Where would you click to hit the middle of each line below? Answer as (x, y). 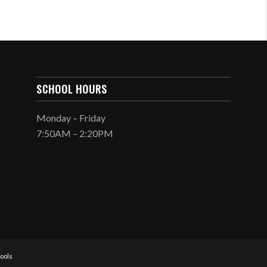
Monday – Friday (71, 117)
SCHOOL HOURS (72, 89)
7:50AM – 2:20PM (75, 133)
